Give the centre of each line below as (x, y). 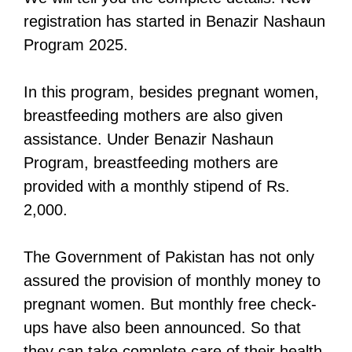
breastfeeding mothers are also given (153, 115)
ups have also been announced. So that (162, 327)
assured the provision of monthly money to (172, 280)
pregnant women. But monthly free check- (170, 304)
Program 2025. (76, 44)
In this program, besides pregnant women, (171, 92)
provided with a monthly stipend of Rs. (157, 186)
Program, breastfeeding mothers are (151, 162)
